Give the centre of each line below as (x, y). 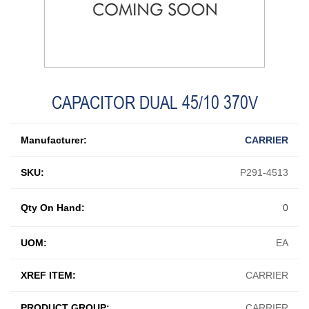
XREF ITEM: (48, 275)
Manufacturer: (54, 140)
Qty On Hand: (53, 207)
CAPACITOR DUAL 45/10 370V (154, 102)
